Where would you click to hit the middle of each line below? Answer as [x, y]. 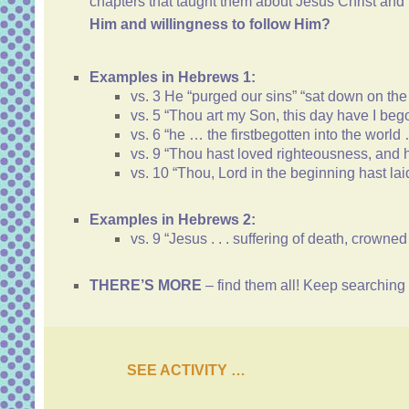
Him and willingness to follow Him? [210, 25]
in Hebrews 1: [209, 78]
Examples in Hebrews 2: [173, 220]
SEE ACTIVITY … [186, 371]
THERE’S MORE [146, 286]
